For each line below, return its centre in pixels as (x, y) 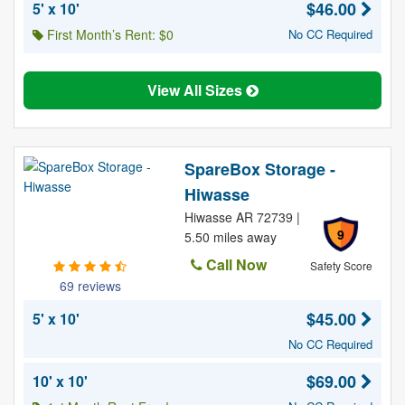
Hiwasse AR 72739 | (242, 217)
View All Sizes (196, 90)
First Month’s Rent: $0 (108, 34)
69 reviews (90, 286)
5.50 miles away (230, 237)
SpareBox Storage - (259, 169)
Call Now (234, 264)
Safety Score (341, 265)
